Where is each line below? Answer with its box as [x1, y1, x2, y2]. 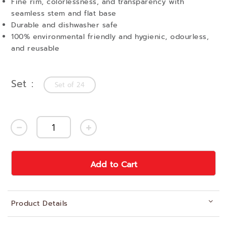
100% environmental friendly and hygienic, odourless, [11, 31, 209, 42]
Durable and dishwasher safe [11, 20, 118, 30]
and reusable [11, 43, 59, 54]
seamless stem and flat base [11, 8, 117, 19]
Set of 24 [55, 80, 85, 90]
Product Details [11, 198, 68, 209]
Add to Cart [90, 159, 137, 171]
